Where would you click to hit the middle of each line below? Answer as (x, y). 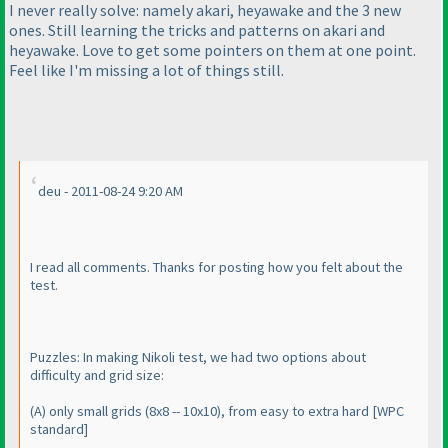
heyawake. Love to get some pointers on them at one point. (212, 49)
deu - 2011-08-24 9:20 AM (110, 191)
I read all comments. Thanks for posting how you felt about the (216, 267)
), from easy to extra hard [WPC (310, 411)
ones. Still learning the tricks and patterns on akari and (197, 29)
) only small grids (93, 411)
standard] (59, 429)
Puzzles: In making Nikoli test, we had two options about (198, 357)
